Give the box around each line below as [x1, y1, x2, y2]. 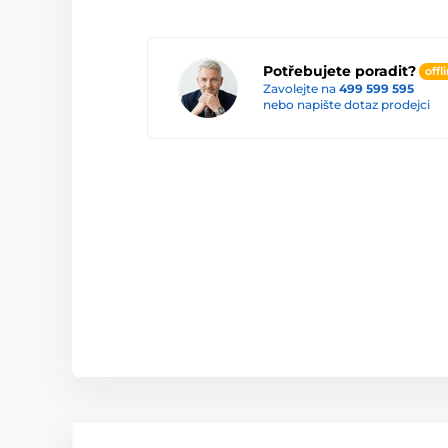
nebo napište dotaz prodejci [263, 97, 430, 113]
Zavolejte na [263, 81, 339, 97]
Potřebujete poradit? [263, 61, 416, 80]
